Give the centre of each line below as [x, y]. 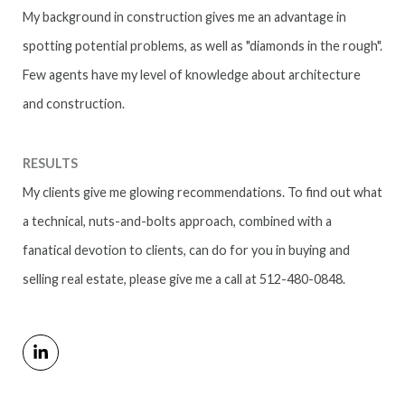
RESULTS [50, 163]
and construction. [74, 104]
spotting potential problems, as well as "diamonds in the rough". [202, 46]
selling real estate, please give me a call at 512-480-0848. [184, 278]
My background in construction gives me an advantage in [184, 17]
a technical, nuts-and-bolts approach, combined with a [177, 221]
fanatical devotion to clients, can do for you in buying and [186, 250]
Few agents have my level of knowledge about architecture [192, 75]
